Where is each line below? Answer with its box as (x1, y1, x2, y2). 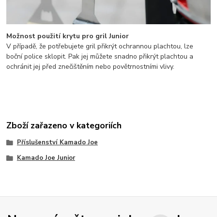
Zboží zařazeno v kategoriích (6, 120, 122, 132)
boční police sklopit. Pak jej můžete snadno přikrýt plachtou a (6, 51, 194, 61)
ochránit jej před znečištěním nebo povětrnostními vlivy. (6, 62, 175, 71)
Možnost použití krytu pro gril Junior (6, 31, 129, 41)
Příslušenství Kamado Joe (16, 138, 98, 147)
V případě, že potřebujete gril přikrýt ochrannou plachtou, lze (6, 41, 194, 51)
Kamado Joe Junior (16, 154, 75, 163)
